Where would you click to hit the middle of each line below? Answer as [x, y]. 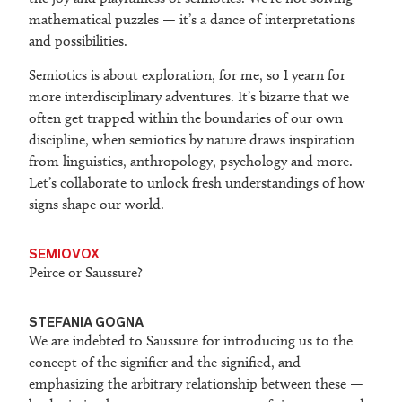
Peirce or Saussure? [86, 273]
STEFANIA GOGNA [86, 322]
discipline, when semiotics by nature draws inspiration [192, 140]
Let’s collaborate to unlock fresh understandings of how [197, 183]
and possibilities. [78, 41]
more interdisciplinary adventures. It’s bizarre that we [189, 97]
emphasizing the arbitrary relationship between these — [196, 384]
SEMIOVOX [64, 253]
